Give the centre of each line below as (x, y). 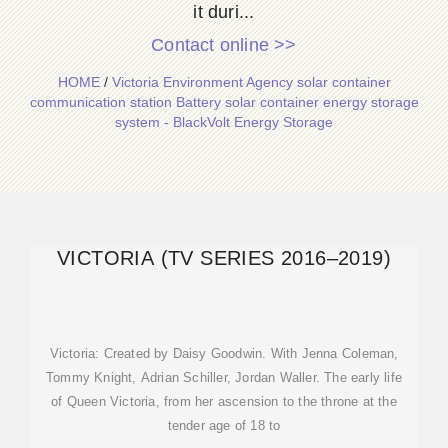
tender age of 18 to (224, 425)
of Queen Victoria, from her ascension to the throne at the (224, 401)
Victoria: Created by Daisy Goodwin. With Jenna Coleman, (224, 353)
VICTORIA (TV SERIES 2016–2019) (224, 258)
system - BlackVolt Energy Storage (224, 122)
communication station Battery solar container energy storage (224, 102)
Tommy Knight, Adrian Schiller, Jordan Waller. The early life (224, 377)
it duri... (224, 12)
